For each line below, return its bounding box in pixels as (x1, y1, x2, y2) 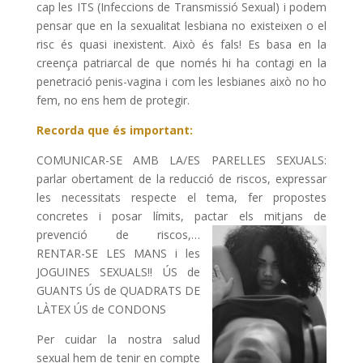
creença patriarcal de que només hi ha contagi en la (36, 55, 327, 71)
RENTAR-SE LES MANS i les (36, 246, 201, 262)
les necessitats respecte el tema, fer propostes (36, 190, 327, 206)
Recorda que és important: (36, 122, 193, 139)
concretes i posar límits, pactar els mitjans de (36, 208, 327, 224)
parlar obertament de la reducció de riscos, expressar (36, 171, 327, 187)
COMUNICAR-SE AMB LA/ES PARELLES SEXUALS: (36, 152, 327, 169)
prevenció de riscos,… (36, 227, 201, 243)
